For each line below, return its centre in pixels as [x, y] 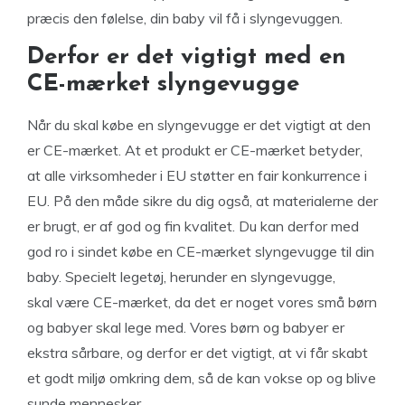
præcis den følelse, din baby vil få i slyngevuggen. [185, 18]
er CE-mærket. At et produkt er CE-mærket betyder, [195, 150]
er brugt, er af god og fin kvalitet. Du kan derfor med [193, 226]
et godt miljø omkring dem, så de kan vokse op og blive [202, 378]
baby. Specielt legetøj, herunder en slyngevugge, [181, 277]
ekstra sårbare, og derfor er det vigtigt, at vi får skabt [198, 353]
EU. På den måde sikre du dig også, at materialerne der [202, 201]
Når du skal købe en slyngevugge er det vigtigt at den [199, 125]
